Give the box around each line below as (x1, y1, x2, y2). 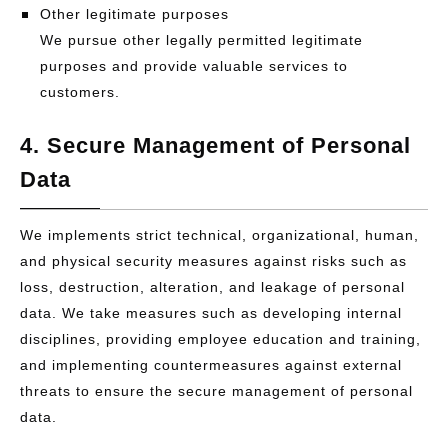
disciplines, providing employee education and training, (20, 331, 421, 347)
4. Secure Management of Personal (20, 133, 411, 158)
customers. (40, 84, 120, 100)
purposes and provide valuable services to (40, 58, 348, 74)
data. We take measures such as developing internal (20, 305, 402, 321)
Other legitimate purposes (40, 6, 229, 22)
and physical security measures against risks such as (20, 253, 407, 269)
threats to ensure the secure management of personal (20, 383, 413, 399)
